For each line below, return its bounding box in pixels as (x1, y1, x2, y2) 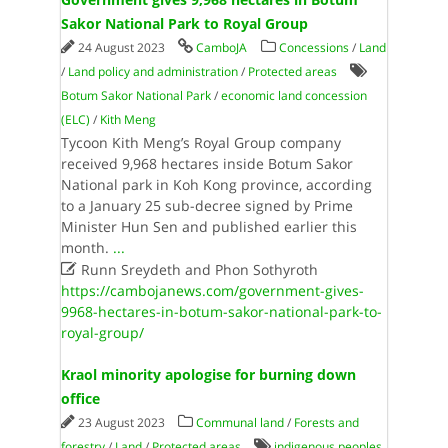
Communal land (195, 414, 284, 431)
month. (60, 238, 113, 257)
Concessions (278, 39, 349, 56)
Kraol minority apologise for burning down (60, 365, 356, 384)
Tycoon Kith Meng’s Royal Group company (60, 133, 341, 152)
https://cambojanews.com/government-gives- (60, 281, 364, 300)
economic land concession (220, 87, 367, 104)
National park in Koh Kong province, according (60, 175, 372, 194)
